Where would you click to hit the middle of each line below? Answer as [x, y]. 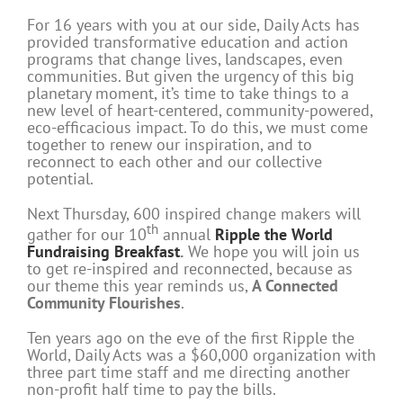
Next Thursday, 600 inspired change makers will [194, 214]
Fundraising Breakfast [103, 252]
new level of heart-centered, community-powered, [200, 111]
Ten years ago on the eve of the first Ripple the [191, 338]
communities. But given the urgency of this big [191, 76]
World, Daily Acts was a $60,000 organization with [201, 355]
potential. [60, 179]
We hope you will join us [272, 252]
